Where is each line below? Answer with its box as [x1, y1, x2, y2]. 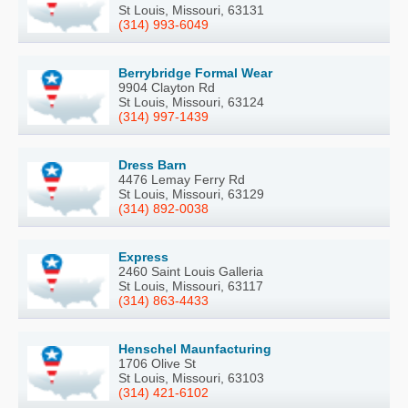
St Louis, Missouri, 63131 [118, 3, 264, 18]
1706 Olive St [118, 356, 196, 372]
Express [118, 250, 168, 265]
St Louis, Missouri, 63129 [118, 187, 264, 202]
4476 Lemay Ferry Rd [118, 172, 245, 188]
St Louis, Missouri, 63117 [118, 279, 263, 294]
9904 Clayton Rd [118, 80, 215, 96]
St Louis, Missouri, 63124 [118, 95, 264, 110]
